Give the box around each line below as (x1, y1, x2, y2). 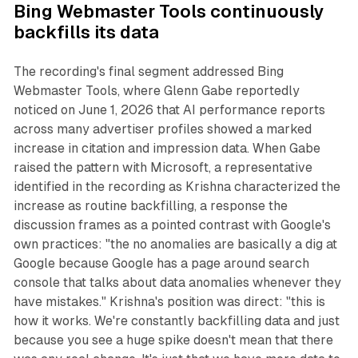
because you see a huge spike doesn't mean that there (13, 332, 333, 348)
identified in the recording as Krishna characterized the (13, 179, 340, 195)
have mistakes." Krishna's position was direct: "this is (13, 294, 325, 310)
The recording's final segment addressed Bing (13, 64, 284, 80)
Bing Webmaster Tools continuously (13, 2, 324, 22)
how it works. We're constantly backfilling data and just (13, 313, 340, 329)
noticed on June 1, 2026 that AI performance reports (13, 102, 325, 118)
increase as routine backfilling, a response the (13, 198, 288, 214)
